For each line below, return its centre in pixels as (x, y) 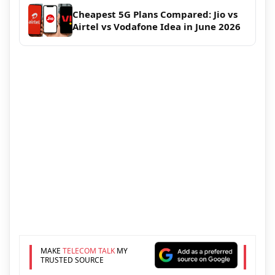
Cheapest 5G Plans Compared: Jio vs (155, 14)
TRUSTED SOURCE (72, 260)
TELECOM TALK (88, 250)
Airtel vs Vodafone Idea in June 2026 (157, 27)
